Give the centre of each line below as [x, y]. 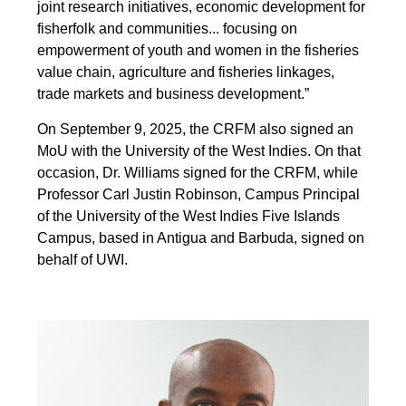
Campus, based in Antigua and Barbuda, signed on [201, 237]
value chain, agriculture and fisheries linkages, [186, 72]
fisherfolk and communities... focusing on [168, 28]
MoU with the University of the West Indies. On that [199, 150]
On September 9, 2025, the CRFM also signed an [196, 129]
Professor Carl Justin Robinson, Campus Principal [199, 194]
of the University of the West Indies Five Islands [189, 216]
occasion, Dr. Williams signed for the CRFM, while [198, 172]
